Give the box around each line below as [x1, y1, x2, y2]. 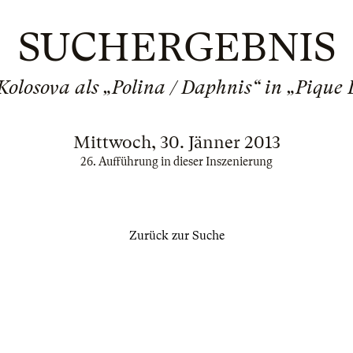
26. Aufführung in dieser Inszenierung [80, 155, 273, 168]
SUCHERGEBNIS [17, 24, 336, 70]
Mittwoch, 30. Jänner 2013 [72, 132, 281, 152]
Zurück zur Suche [128, 229, 225, 243]
